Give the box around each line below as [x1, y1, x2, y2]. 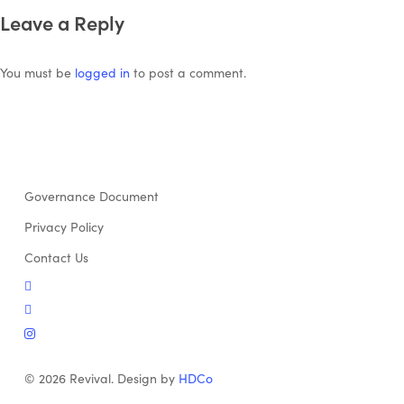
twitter [23, 274, 61, 293]
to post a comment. [130, 62, 246, 81]
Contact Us [23, 247, 88, 266]
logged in [75, 62, 130, 81]
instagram [23, 321, 83, 340]
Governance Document [23, 186, 159, 205]
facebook [23, 298, 78, 317]
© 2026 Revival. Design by [23, 368, 179, 387]
